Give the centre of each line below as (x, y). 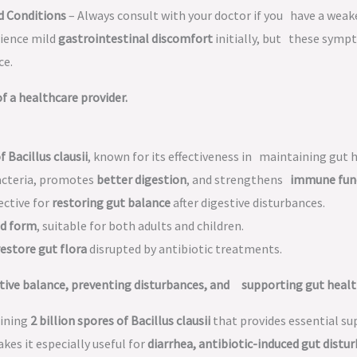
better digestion (141, 179)
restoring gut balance (111, 202)
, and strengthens (238, 179)
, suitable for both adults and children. (140, 226)
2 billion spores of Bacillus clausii (120, 320)
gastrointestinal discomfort (135, 38)
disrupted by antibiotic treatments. (184, 249)
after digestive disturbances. (248, 202)
